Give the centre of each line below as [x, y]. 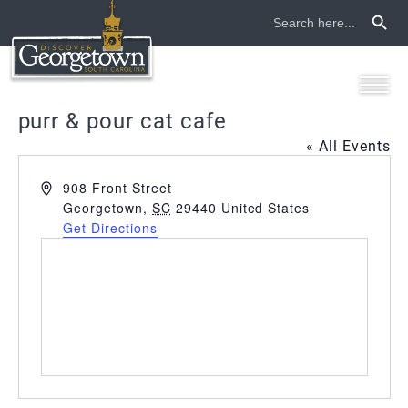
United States [265, 208]
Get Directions [110, 228]
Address [66, 187]
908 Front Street [117, 188]
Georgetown [103, 208]
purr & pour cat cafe [122, 120]
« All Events [348, 145]
